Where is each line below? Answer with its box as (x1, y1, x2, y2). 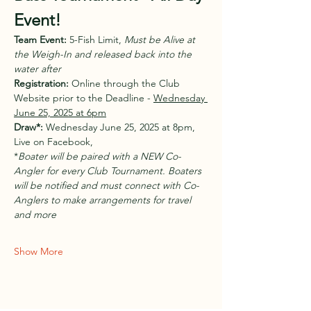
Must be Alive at (124, 33, 198, 46)
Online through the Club (69, 77, 183, 90)
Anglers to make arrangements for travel (14, 194, 194, 206)
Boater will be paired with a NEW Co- (18, 150, 181, 162)
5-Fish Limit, (67, 33, 124, 46)
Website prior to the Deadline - (14, 92, 153, 104)
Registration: (14, 77, 69, 90)
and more (14, 208, 56, 221)
